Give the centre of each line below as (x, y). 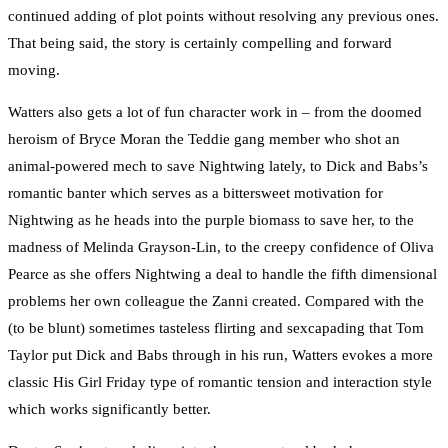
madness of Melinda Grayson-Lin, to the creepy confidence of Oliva (221, 246)
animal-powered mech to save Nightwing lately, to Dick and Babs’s (218, 165)
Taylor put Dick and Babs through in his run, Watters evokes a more (220, 354)
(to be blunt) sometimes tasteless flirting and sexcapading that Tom (216, 327)
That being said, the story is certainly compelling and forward (200, 42)
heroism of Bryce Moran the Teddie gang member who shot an (204, 138)
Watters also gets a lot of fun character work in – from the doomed (215, 111)
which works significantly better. (109, 408)
